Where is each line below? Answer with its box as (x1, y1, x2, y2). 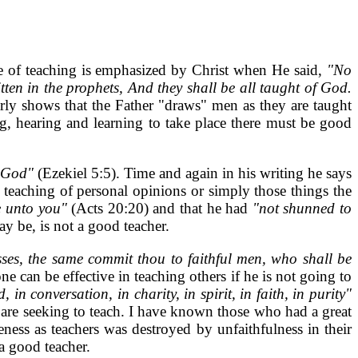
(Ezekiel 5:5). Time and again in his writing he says (38, 165, 352, 181)
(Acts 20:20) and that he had (71, 200, 253, 217)
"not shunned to (252, 200, 352, 217)
